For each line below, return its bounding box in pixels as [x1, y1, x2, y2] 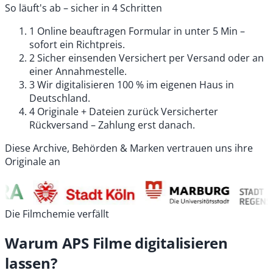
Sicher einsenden [37, 51, 116, 65]
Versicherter [161, 104, 218, 118]
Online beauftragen [37, 24, 126, 38]
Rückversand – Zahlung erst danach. [29, 118, 195, 132]
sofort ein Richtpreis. [29, 37, 125, 51]
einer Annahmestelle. [29, 64, 127, 78]
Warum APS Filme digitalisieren [5, 232, 228, 253]
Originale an [5, 154, 60, 168]
